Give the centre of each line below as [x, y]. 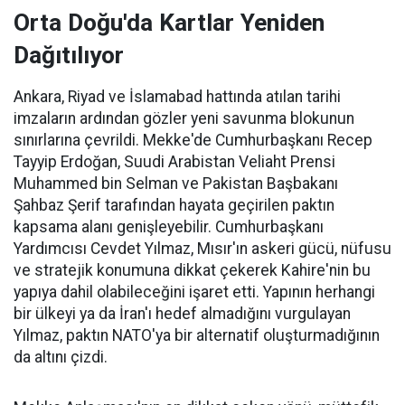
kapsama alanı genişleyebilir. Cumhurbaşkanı [169, 227]
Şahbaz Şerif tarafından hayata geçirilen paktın [174, 206]
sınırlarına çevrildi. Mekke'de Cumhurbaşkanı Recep [193, 141]
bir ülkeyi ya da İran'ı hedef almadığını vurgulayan [182, 314]
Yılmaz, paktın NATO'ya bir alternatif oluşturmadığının [197, 336]
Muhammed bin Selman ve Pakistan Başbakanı [176, 184]
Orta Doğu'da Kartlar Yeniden [169, 23]
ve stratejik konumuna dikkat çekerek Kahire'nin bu [192, 271]
